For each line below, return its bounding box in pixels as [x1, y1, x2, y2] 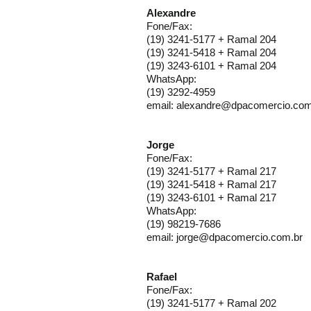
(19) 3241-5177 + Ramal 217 [146, 165, 276, 177]
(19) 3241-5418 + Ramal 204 [146, 47, 276, 58]
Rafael [146, 271, 177, 283]
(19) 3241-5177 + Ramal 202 [146, 297, 276, 309]
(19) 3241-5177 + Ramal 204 [146, 33, 276, 45]
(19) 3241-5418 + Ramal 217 [146, 178, 276, 190]
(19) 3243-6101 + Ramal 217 [146, 192, 276, 203]
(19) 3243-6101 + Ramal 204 [146, 60, 276, 72]
